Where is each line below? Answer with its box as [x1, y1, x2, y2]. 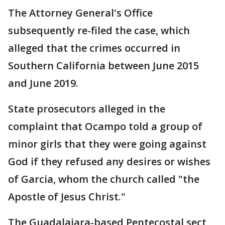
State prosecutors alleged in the [8, 102, 165, 116]
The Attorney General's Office [8, 6, 153, 20]
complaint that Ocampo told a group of [8, 120, 202, 133]
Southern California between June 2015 [8, 59, 199, 72]
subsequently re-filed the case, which [8, 24, 190, 37]
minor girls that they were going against [8, 137, 206, 151]
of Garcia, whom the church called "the [8, 172, 199, 186]
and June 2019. [8, 76, 78, 90]
